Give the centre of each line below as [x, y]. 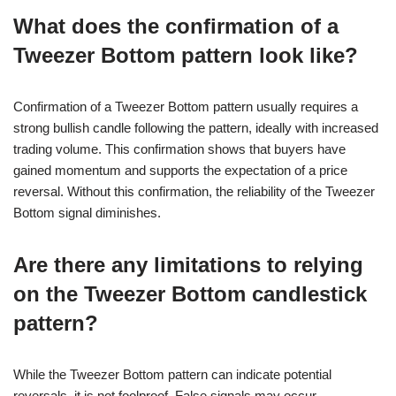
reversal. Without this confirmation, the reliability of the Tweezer [194, 191]
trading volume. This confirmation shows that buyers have [179, 148]
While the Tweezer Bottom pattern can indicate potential [172, 374]
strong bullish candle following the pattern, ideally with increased [196, 127]
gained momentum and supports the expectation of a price [180, 170]
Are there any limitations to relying [188, 264]
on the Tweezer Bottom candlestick [190, 293]
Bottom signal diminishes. [87, 212]
